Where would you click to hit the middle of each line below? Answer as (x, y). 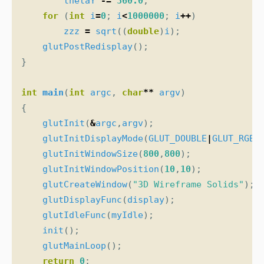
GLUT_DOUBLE (178, 138)
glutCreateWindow (85, 184)
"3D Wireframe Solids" (188, 184)
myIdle (127, 215)
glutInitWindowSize (90, 154)
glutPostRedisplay (88, 47)
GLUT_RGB (233, 138)
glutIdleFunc (74, 215)
